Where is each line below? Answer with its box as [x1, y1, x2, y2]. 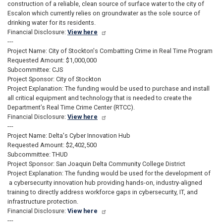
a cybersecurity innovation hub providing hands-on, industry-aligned [7, 178, 202, 186]
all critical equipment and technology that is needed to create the [7, 94, 192, 102]
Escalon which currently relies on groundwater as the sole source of [7, 9, 200, 17]
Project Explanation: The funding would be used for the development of [7, 169, 211, 177]
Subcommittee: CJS [7, 65, 63, 73]
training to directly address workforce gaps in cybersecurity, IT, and [7, 188, 198, 196]
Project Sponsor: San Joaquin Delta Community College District [7, 160, 185, 167]
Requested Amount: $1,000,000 [7, 56, 97, 64]
